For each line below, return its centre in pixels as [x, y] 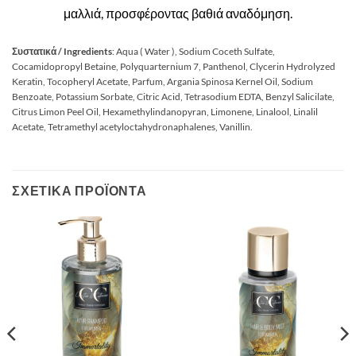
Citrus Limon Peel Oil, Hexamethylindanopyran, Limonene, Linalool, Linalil [165, 111]
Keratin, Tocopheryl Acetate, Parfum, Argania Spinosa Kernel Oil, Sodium [163, 81]
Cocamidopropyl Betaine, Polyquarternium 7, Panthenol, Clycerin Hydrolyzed [174, 66]
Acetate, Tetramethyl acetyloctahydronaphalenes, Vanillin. [132, 126]
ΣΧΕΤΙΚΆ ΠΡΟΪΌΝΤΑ [79, 191]
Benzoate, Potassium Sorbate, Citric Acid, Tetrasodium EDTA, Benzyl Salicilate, [173, 96]
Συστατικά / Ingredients [62, 51]
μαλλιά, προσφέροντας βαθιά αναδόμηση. [178, 14]
